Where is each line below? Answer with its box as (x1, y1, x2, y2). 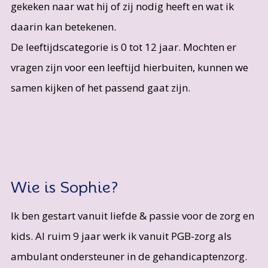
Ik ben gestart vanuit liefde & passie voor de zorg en (10, 208, 254, 223)
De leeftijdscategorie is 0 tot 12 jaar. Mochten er (10, 40, 236, 54)
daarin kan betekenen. (10, 20, 121, 34)
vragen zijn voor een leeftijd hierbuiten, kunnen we (10, 60, 248, 75)
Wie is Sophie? (10, 177, 118, 196)
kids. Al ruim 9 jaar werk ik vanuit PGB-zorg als (10, 229, 232, 243)
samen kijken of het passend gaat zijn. (10, 81, 190, 95)
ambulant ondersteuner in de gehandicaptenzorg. (10, 249, 247, 263)
